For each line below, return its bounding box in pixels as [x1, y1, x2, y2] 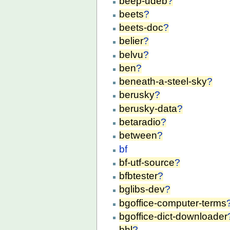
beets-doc [119, 22, 164, 33]
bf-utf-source [119, 157, 175, 168]
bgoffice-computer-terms [119, 197, 227, 208]
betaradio [119, 117, 161, 127]
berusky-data [119, 103, 178, 114]
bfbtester [119, 170, 158, 182]
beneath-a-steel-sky [119, 76, 207, 87]
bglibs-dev [119, 184, 165, 195]
